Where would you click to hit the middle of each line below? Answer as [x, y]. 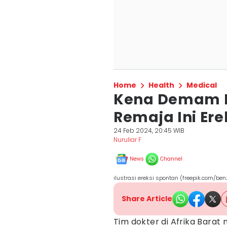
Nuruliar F [127, 140]
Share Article [147, 199]
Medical [202, 85]
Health [161, 85]
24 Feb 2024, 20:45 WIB [149, 130]
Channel [171, 159]
